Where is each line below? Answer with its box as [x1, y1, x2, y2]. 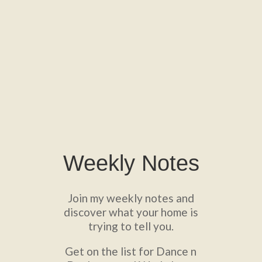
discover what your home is [63, 205, 198, 219]
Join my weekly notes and [67, 191, 194, 205]
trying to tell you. [88, 219, 174, 233]
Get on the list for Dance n [65, 244, 197, 258]
